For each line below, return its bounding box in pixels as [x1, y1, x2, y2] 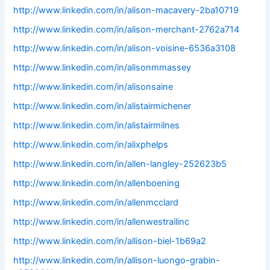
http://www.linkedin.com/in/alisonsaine [13, 81, 174, 93]
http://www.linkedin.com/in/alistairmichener [13, 101, 192, 112]
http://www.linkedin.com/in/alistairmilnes [13, 120, 180, 131]
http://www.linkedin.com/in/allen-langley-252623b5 [13, 159, 227, 170]
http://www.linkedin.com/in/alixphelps [13, 139, 169, 151]
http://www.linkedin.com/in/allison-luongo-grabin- [13, 254, 221, 266]
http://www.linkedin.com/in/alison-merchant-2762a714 [13, 24, 240, 35]
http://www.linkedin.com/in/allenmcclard [13, 196, 179, 208]
